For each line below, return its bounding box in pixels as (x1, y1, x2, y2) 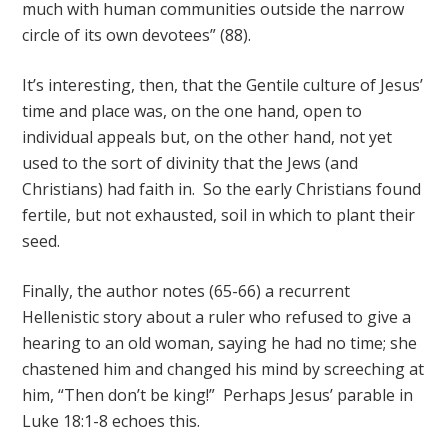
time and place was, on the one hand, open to (22, 100, 363, 122)
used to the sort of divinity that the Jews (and (22, 152, 359, 174)
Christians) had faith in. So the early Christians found (22, 178, 422, 200)
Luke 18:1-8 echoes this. (22, 410, 201, 432)
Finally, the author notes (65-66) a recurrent (22, 280, 351, 302)
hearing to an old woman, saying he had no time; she (22, 332, 418, 354)
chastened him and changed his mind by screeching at (22, 358, 425, 380)
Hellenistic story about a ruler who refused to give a (22, 306, 412, 328)
